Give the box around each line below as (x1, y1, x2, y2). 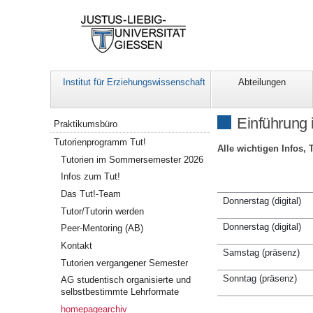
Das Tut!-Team (61, 189, 122, 199)
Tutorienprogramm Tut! (54, 137, 147, 148)
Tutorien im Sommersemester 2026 (61, 154, 204, 165)
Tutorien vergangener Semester (61, 257, 189, 268)
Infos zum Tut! (61, 171, 121, 182)
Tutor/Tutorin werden (61, 205, 145, 217)
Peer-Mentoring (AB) (61, 223, 144, 234)
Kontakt (61, 240, 93, 251)
